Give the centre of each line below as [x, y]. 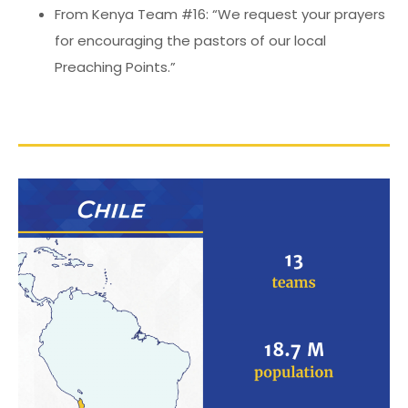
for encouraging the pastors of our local [190, 40]
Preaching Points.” [115, 66]
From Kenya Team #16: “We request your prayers [220, 14]
